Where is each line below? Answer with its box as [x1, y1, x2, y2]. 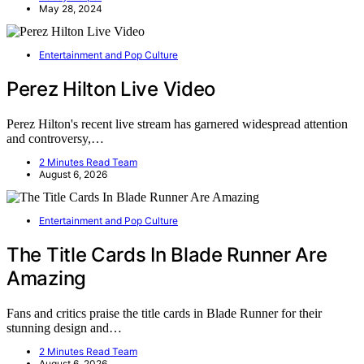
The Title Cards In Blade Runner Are [6, 243, 327, 266]
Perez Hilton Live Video [6, 77, 216, 102]
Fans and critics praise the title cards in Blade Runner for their [6, 305, 322, 320]
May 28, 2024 [39, 2, 102, 15]
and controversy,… [6, 132, 104, 146]
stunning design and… [6, 320, 122, 335]
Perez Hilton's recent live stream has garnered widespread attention [6, 117, 348, 132]
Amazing [6, 266, 86, 290]
